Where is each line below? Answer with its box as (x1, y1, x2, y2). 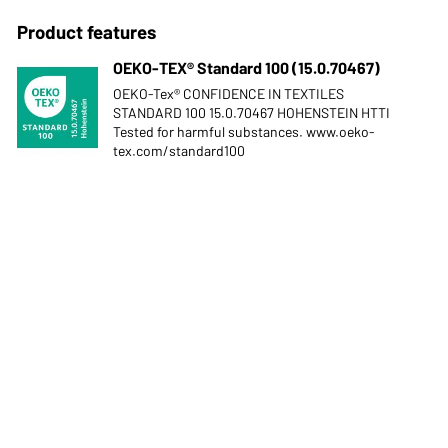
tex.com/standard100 (112, 142, 245, 159)
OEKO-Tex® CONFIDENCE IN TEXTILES (112, 85, 344, 102)
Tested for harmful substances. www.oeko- (112, 123, 375, 140)
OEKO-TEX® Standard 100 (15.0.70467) (112, 58, 380, 77)
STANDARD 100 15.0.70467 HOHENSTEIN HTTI (112, 104, 390, 121)
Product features (16, 20, 156, 43)
